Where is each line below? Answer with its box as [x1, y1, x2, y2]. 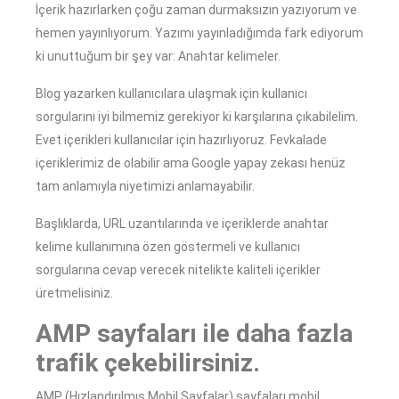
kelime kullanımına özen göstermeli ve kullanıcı [36, 240, 300, 255]
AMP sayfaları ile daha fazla [36, 319, 353, 349]
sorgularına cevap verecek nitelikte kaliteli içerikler [36, 263, 321, 278]
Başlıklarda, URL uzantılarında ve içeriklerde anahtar [36, 216, 329, 232]
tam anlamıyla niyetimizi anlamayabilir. [36, 179, 255, 194]
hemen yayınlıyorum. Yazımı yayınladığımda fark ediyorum [36, 26, 363, 41]
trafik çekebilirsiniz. [36, 348, 260, 379]
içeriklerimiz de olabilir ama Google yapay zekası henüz [36, 156, 346, 171]
